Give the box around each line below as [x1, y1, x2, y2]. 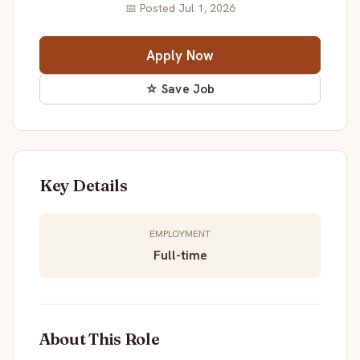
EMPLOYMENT [149, 227, 211, 240]
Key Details [39, 174, 128, 195]
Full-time [153, 246, 207, 264]
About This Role [39, 328, 160, 349]
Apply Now [146, 46, 214, 64]
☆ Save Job [145, 80, 215, 97]
